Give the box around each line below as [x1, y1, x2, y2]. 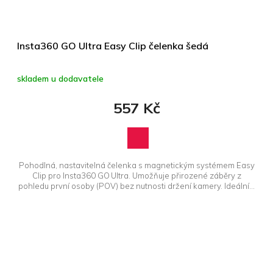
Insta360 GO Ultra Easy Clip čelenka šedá [17, 40, 208, 52]
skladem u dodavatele [17, 73, 104, 85]
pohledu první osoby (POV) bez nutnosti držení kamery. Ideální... [18, 181, 255, 191]
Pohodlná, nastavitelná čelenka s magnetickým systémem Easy [18, 160, 255, 171]
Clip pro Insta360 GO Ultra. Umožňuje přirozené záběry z [32, 171, 241, 181]
